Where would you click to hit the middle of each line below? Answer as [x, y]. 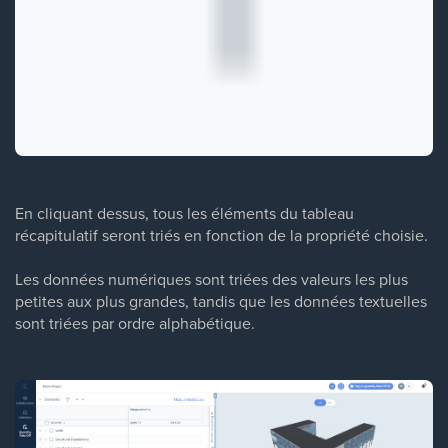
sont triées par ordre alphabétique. [135, 323]
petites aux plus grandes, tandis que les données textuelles [221, 301]
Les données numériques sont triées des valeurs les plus [211, 279]
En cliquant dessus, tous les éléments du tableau [184, 213]
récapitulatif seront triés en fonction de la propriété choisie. [221, 235]
